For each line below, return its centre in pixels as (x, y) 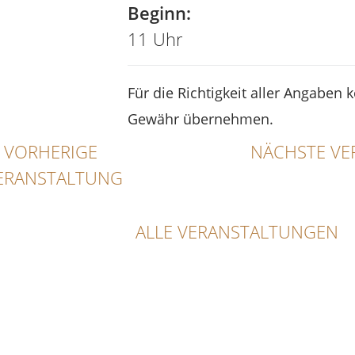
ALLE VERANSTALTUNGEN (237, 232)
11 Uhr (155, 39)
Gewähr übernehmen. (200, 119)
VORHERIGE (51, 152)
